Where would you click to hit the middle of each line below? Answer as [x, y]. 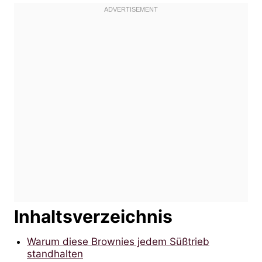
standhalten [55, 254]
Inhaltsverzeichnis [93, 216]
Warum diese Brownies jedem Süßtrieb [118, 241]
